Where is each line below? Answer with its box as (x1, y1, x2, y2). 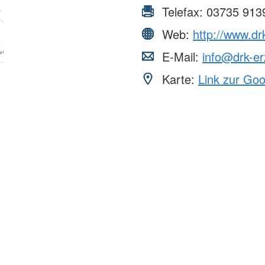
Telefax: (159, 3, 206, 21)
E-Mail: (159, 48, 202, 66)
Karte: (159, 70, 198, 88)
